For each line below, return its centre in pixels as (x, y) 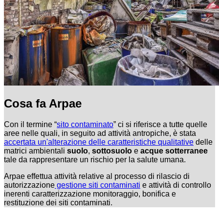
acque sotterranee (174, 151)
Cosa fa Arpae (43, 104)
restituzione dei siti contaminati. (58, 203)
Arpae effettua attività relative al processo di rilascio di (97, 176)
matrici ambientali (35, 151)
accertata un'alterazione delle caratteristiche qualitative (99, 142)
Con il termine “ (30, 125)
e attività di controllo (176, 185)
